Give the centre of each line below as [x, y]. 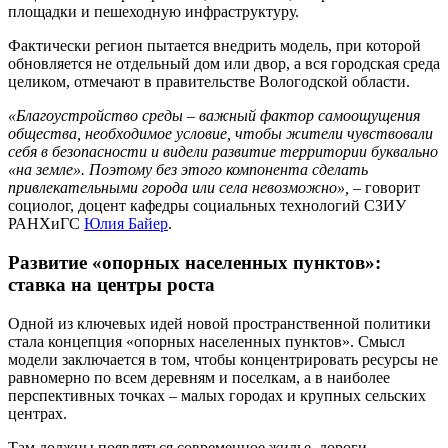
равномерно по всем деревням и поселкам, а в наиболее [199, 377]
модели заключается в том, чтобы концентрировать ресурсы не [223, 359]
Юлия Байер [126, 224]
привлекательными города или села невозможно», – [186, 188]
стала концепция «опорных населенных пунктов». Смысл [206, 341]
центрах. [37, 413]
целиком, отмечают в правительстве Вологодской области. [209, 82]
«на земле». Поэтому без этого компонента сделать [188, 170]
